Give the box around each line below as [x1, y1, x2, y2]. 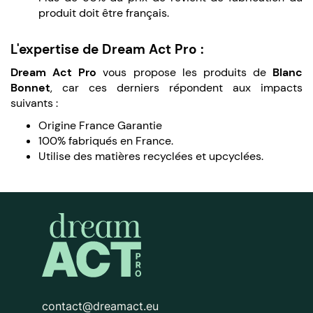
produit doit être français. [38, 5, 169, 20]
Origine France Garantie [38, 117, 162, 133]
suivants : [10, 95, 61, 110]
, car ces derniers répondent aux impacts [50, 80, 303, 95]
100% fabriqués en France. [38, 133, 173, 148]
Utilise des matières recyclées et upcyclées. [38, 148, 266, 163]
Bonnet [10, 80, 50, 95]
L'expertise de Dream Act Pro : [10, 40, 208, 58]
